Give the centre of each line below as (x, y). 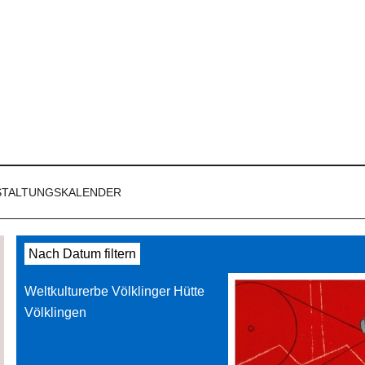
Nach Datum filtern (82, 254)
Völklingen (55, 312)
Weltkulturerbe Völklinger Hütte (114, 291)
